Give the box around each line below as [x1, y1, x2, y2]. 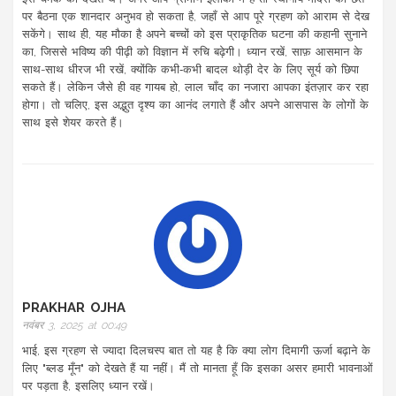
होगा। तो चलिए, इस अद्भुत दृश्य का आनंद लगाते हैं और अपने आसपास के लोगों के [22, 97, 369, 111]
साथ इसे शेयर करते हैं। [22, 115, 124, 129]
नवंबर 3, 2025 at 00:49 [22, 318, 126, 331]
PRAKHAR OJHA [22, 299, 126, 316]
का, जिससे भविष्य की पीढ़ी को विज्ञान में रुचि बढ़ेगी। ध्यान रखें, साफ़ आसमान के [22, 44, 362, 58]
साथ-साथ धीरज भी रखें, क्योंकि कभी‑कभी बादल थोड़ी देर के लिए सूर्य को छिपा [22, 62, 359, 76]
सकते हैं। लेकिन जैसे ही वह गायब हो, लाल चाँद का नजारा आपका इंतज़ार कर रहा [22, 80, 369, 94]
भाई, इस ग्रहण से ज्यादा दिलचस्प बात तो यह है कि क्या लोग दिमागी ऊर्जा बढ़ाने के [22, 343, 370, 357]
